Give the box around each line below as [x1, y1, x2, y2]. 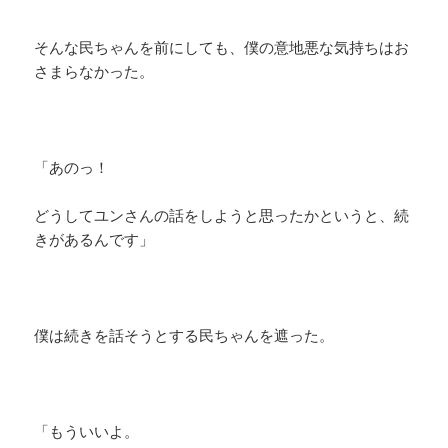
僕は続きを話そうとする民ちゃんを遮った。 [34, 325, 335, 346]
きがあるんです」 [34, 229, 155, 250]
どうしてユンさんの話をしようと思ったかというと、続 [34, 205, 410, 226]
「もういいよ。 [34, 421, 140, 442]
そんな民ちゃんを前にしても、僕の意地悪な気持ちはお [34, 37, 410, 58]
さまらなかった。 [34, 61, 155, 82]
